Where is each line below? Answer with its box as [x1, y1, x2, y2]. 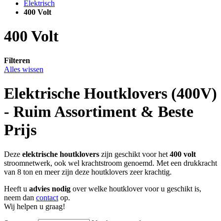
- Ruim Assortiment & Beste [4, 103, 193, 121]
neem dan [4, 193, 36, 202]
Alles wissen [4, 65, 43, 74]
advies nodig [29, 184, 71, 193]
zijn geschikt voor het [99, 149, 170, 158]
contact [36, 193, 58, 202]
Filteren [4, 56, 30, 65]
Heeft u [4, 184, 29, 193]
